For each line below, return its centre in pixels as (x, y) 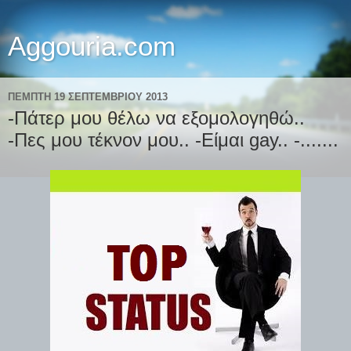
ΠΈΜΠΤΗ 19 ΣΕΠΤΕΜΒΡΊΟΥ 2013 (88, 96)
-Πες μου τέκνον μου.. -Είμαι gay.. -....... (173, 140)
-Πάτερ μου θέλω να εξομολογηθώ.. (156, 118)
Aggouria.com (92, 46)
